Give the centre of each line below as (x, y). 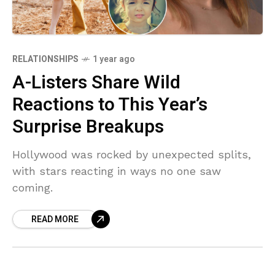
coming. (33, 187)
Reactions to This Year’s (110, 105)
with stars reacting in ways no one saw (117, 171)
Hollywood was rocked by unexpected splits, (132, 154)
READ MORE (55, 219)
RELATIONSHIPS (45, 59)
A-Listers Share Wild (96, 83)
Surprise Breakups (88, 127)
